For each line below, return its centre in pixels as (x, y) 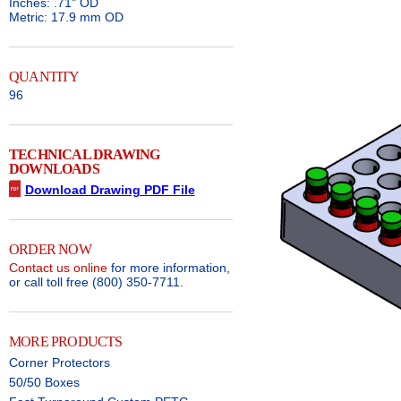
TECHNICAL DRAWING (85, 154)
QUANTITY (44, 76)
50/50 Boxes (44, 383)
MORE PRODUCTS (66, 342)
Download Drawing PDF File (110, 189)
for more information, (169, 268)
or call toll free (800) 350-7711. (96, 282)
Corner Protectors (60, 363)
